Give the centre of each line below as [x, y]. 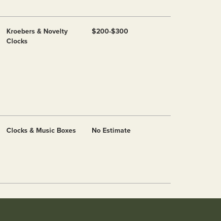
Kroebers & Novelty [37, 31]
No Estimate [111, 130]
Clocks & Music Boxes [41, 130]
